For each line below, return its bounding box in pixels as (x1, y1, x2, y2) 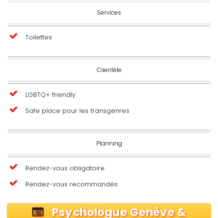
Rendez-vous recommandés (25, 179, 118, 189)
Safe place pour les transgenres (25, 106, 129, 115)
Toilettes (25, 32, 52, 42)
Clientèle (96, 65, 122, 74)
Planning (96, 139, 122, 147)
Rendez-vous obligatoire (25, 163, 105, 173)
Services (97, 8, 121, 17)
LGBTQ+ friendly (25, 90, 75, 99)
